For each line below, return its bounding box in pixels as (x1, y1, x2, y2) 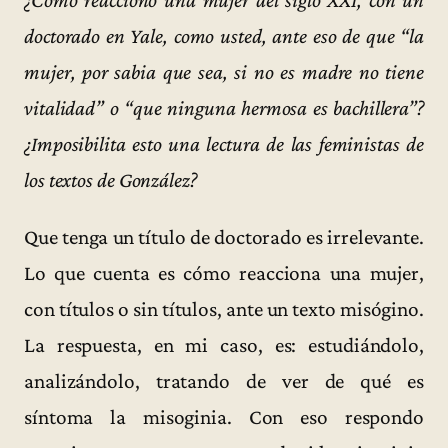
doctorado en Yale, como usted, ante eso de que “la (24, 23, 424, 48)
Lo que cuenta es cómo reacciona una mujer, (24, 261, 424, 286)
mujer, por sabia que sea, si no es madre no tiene (24, 59, 424, 84)
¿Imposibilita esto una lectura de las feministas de (24, 131, 424, 156)
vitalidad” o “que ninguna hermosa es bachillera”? (24, 95, 424, 120)
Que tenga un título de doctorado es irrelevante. (24, 225, 424, 250)
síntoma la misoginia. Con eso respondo (24, 405, 424, 430)
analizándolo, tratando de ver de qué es (24, 369, 424, 394)
